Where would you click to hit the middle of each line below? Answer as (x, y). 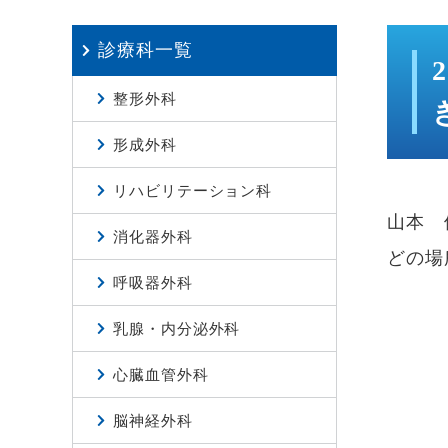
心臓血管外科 (161, 374)
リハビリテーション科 (193, 190)
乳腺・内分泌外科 (177, 328)
